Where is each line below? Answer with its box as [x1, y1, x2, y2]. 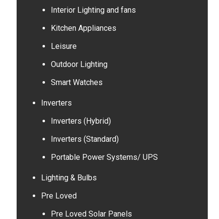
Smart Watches [50, 78, 103, 87]
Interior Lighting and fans [50, 5, 136, 15]
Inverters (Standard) [50, 134, 119, 144]
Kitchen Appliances [50, 23, 116, 33]
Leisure [50, 42, 77, 51]
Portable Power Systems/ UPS [50, 153, 158, 162]
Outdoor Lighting [50, 60, 108, 69]
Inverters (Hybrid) [50, 116, 111, 126]
